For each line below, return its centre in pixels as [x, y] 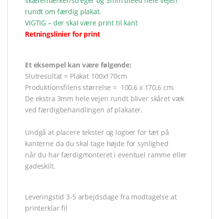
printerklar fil [46, 208]
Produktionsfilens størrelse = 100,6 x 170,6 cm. [100, 88]
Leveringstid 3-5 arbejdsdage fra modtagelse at [101, 197]
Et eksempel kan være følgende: [78, 65]
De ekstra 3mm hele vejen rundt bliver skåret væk [105, 99]
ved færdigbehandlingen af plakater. [84, 110]
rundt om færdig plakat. [63, 12]
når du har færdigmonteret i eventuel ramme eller [106, 155]
